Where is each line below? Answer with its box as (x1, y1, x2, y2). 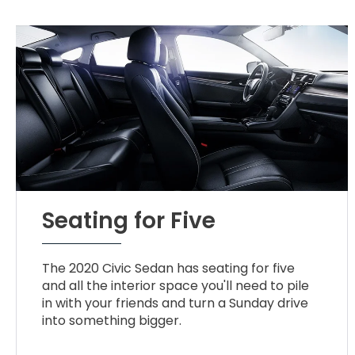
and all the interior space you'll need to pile (42, 277, 310, 296)
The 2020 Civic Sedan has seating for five (42, 259, 296, 278)
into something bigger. (42, 311, 182, 330)
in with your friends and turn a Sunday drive (42, 294, 309, 313)
